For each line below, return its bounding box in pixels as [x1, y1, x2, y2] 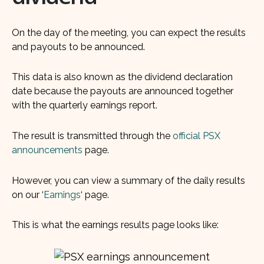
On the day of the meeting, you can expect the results [12, 27, 246, 38]
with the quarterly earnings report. [12, 100, 157, 111]
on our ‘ [12, 189, 44, 200]
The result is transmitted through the [12, 130, 173, 141]
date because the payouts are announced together [12, 85, 233, 97]
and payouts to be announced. [12, 41, 145, 52]
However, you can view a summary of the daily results [12, 174, 245, 186]
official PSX [173, 130, 220, 141]
